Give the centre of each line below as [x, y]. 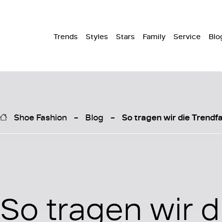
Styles [97, 36]
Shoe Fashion [40, 117]
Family [154, 36]
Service [187, 36]
